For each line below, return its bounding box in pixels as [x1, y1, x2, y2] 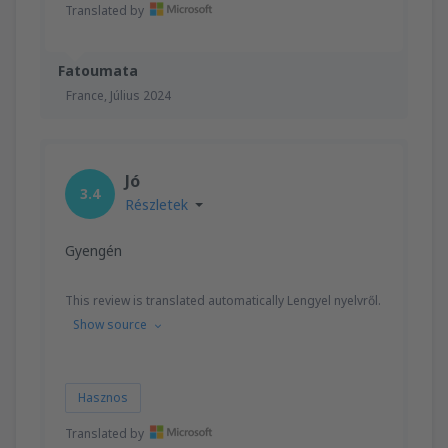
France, [66, 86, 110, 104]
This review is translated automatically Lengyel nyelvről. [65, 291, 381, 309]
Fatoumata [58, 60, 138, 80]
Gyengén [65, 240, 122, 260]
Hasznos [78, 388, 128, 406]
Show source [73, 315, 147, 333]
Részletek [125, 194, 188, 214]
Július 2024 [110, 86, 171, 104]
